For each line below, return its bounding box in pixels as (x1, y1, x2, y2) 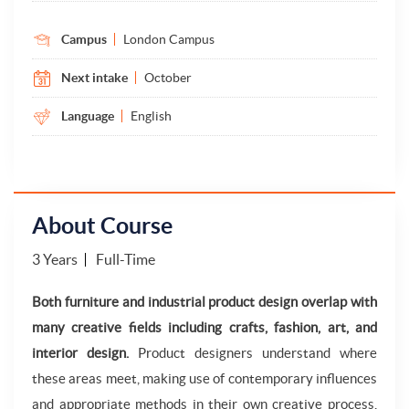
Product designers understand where (129, 345, 377, 361)
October (144, 70, 192, 85)
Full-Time (96, 251, 161, 267)
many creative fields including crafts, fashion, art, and (32, 320, 377, 335)
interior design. (32, 345, 129, 361)
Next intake (61, 70, 128, 85)
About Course (32, 213, 173, 238)
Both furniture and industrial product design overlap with (32, 294, 377, 309)
